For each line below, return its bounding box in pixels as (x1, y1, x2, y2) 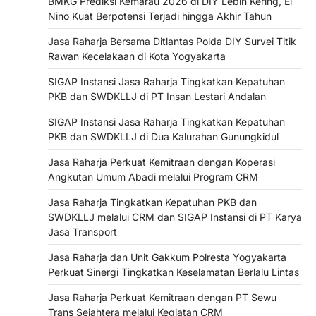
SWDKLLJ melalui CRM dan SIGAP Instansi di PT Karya (48, 210, 302, 223)
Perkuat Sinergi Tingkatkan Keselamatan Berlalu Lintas (48, 265, 299, 278)
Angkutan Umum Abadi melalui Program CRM (48, 170, 258, 183)
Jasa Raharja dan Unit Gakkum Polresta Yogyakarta (48, 250, 286, 263)
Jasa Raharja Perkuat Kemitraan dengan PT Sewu (48, 291, 276, 303)
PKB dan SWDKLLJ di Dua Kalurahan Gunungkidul (48, 130, 279, 142)
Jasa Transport (48, 225, 117, 238)
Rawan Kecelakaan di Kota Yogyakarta (48, 49, 226, 62)
